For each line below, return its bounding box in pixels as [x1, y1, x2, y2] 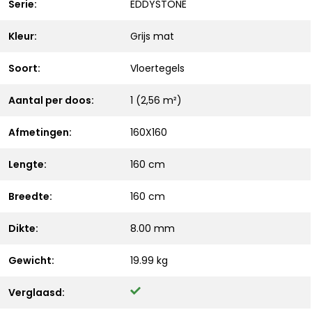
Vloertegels [130, 61, 185, 75]
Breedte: [8, 189, 52, 203]
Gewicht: [8, 253, 54, 267]
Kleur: [8, 29, 37, 43]
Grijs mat [130, 29, 174, 43]
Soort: [8, 61, 40, 75]
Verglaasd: [8, 286, 65, 299]
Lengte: [8, 157, 47, 171]
